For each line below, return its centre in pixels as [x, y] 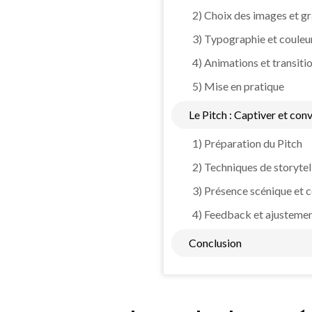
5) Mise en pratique [238, 86]
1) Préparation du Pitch [247, 143]
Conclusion [215, 242]
